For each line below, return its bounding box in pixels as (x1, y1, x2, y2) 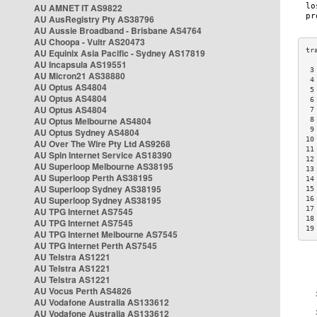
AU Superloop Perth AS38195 (34, 171, 153, 184)
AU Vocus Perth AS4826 (34, 284, 132, 297)
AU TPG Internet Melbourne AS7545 (34, 228, 178, 241)
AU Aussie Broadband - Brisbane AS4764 (34, 24, 202, 37)
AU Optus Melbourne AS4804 (34, 115, 151, 127)
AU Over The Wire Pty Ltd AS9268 (34, 137, 171, 150)
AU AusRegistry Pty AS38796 (34, 13, 154, 25)
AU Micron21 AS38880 (34, 69, 125, 82)
